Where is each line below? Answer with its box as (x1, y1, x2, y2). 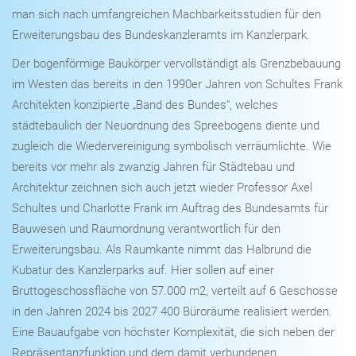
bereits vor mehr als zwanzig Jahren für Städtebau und (12, 160, 295, 175)
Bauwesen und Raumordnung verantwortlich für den (12, 222, 281, 237)
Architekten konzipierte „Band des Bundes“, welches (12, 98, 278, 113)
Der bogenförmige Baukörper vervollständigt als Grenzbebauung (12, 56, 341, 72)
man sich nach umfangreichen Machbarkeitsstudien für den (12, 7, 321, 22)
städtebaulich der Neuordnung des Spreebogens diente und (12, 118, 319, 133)
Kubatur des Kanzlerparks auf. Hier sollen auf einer (12, 263, 274, 278)
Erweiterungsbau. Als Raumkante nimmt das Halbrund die (12, 242, 311, 257)
